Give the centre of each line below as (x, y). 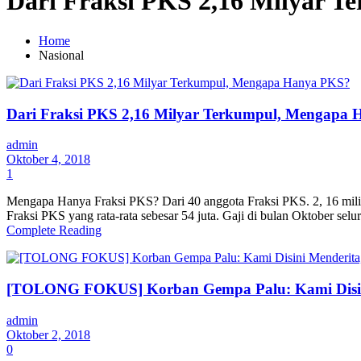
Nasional (61, 55)
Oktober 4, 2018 (48, 160)
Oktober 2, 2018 (48, 334)
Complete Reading (54, 230)
